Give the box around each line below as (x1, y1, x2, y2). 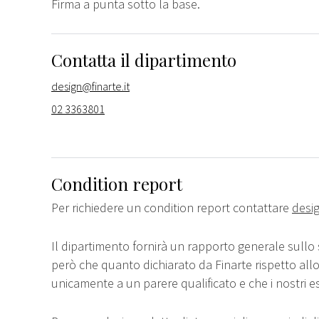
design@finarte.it (51, 78, 130, 93)
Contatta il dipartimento (51, 48, 236, 71)
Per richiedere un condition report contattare (51, 199, 292, 216)
